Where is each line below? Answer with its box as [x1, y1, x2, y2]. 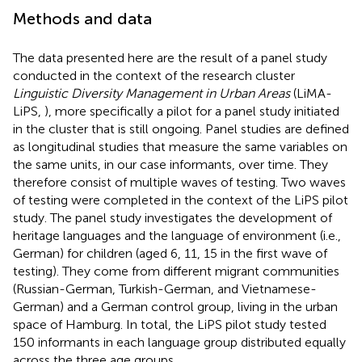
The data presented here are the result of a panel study [13, 49, 327, 65]
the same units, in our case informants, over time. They [13, 156, 328, 172]
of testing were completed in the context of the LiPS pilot [13, 192, 348, 208]
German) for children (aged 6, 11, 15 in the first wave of [13, 245, 327, 261]
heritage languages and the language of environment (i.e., [13, 227, 341, 243]
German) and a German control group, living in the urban [13, 298, 338, 314]
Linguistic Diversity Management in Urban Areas [13, 85, 290, 101]
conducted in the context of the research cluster [13, 67, 295, 83]
